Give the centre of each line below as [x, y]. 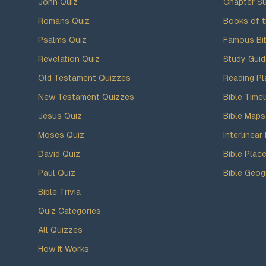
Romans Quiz [64, 21]
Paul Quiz [57, 173]
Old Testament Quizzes [84, 78]
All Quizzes [60, 230]
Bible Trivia [59, 192]
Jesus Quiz [60, 116]
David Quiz [59, 154]
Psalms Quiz [62, 40]
